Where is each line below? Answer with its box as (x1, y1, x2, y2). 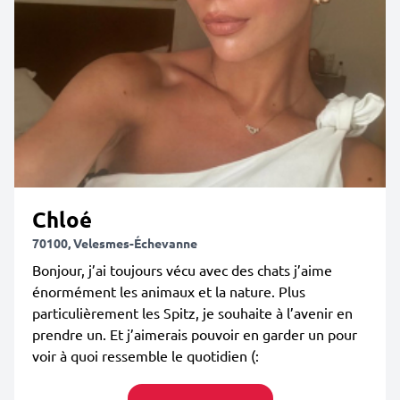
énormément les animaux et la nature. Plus (32, 282, 305, 300)
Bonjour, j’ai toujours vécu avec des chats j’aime (32, 261, 332, 279)
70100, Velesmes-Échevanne (32, 235, 197, 251)
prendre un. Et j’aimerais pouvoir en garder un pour (32, 325, 357, 343)
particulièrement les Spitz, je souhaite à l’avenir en (32, 304, 353, 321)
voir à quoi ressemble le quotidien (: (32, 346, 259, 364)
